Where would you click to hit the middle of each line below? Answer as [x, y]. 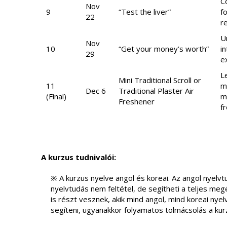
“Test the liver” [144, 12]
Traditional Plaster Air [156, 91]
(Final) [56, 96]
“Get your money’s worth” [163, 49]
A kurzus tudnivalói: [78, 157]
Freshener [136, 101]
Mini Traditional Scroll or [160, 80]
